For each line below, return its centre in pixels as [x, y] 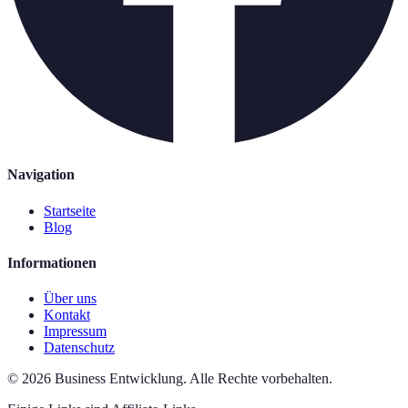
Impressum [75, 331]
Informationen [52, 262]
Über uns [70, 299]
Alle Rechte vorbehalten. [261, 379]
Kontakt [67, 315]
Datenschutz [79, 348]
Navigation [41, 175]
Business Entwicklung [119, 379]
